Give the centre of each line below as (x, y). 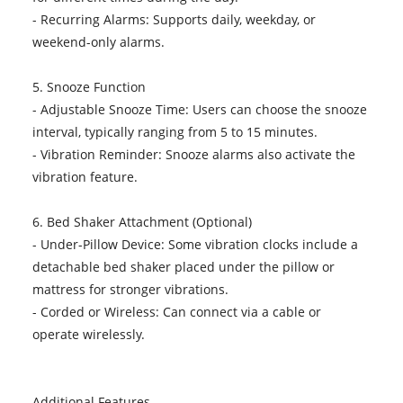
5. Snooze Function (89, 86)
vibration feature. (85, 176)
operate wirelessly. (88, 334)
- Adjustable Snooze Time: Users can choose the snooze (199, 109)
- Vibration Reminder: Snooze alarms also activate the (193, 154)
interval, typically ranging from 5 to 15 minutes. (175, 131)
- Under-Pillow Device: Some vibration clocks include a (195, 244)
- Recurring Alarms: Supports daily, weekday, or (174, 19)
